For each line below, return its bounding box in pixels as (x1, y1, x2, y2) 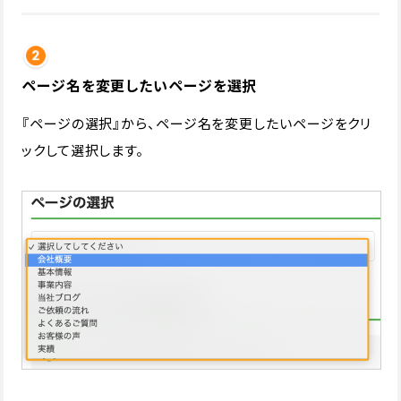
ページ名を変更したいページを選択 (21, 73, 258, 96)
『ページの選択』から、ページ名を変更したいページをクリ (21, 113, 372, 132)
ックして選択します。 (21, 140, 144, 159)
